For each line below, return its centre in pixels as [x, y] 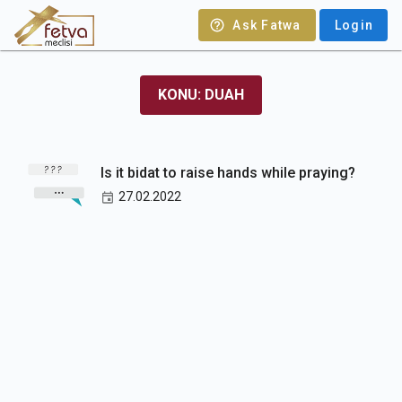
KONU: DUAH [201, 95]
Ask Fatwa [267, 25]
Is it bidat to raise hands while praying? [228, 173]
